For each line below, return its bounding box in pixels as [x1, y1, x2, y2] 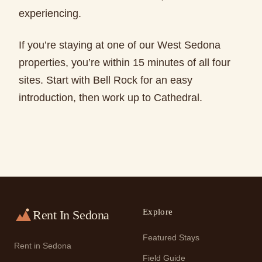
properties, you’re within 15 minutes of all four [19, 57, 230, 68]
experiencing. [19, 8, 81, 19]
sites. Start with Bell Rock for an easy [19, 74, 192, 86]
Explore [143, 206, 173, 216]
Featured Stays [143, 233, 199, 243]
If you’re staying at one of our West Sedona [19, 39, 220, 51]
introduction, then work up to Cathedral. [19, 92, 202, 104]
